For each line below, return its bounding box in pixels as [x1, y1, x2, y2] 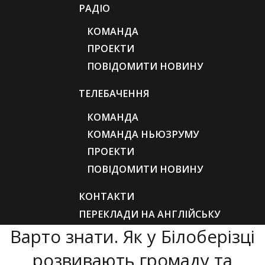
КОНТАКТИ [78, 190, 134, 203]
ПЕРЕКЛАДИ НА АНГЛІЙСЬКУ [78, 207, 220, 221]
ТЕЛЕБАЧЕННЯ [78, 87, 149, 101]
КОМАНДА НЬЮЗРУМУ [87, 127, 199, 141]
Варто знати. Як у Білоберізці [10, 224, 255, 248]
